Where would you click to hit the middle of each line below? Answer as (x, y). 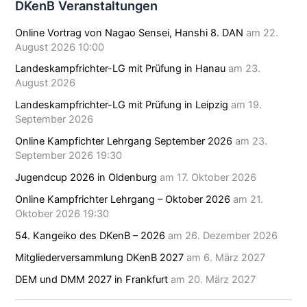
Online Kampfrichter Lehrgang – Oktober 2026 (123, 200)
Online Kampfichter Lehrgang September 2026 (124, 142)
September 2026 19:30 (69, 156)
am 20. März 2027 (212, 280)
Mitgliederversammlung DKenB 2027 (100, 258)
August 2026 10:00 (60, 47)
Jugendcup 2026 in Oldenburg (86, 178)
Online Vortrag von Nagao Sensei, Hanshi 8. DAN (130, 33)
